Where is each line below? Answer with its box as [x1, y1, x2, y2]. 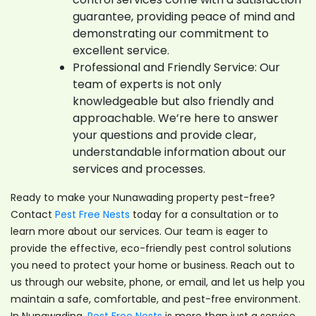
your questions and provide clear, [73, 126, 256, 143]
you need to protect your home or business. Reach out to [11, 257, 295, 272]
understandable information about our [73, 143, 286, 160]
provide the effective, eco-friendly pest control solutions [11, 241, 291, 255]
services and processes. [73, 160, 205, 177]
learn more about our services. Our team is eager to [11, 224, 268, 238]
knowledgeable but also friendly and [73, 92, 274, 109]
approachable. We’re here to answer [73, 109, 279, 126]
